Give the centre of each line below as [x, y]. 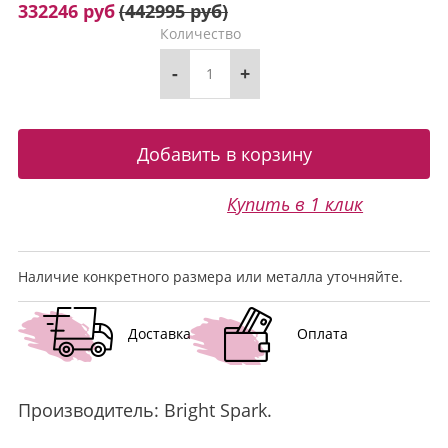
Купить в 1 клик [295, 204]
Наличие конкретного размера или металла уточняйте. [210, 276]
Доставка [159, 333]
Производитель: [90, 410]
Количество [201, 33]
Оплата [322, 333]
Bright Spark [215, 410]
